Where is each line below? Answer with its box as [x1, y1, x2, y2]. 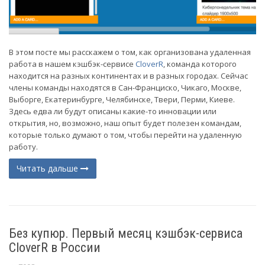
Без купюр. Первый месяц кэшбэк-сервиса [9, 226, 243, 241]
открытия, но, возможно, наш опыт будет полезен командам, [9, 118, 241, 129]
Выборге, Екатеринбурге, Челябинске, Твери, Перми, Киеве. [9, 94, 235, 105]
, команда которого [163, 59, 237, 70]
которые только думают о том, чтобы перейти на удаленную [9, 130, 242, 141]
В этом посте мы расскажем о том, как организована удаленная [9, 47, 251, 58]
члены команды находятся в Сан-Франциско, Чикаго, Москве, [9, 82, 241, 93]
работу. [9, 141, 40, 153]
